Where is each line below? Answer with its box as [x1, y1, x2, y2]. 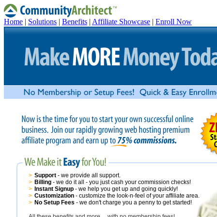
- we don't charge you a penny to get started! [75, 199, 192, 206]
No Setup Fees [34, 199, 75, 206]
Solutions [28, 17, 57, 26]
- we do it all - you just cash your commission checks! [51, 179, 191, 186]
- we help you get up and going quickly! [75, 186, 178, 192]
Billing [34, 179, 51, 186]
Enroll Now [155, 17, 192, 26]
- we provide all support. [56, 172, 121, 179]
